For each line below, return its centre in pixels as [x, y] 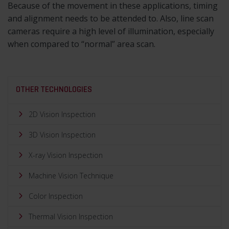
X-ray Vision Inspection [66, 155]
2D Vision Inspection [62, 114]
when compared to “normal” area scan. [82, 44]
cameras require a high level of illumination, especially [111, 31]
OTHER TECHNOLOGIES [54, 90]
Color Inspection [56, 196]
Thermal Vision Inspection [71, 216]
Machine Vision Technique [71, 175]
